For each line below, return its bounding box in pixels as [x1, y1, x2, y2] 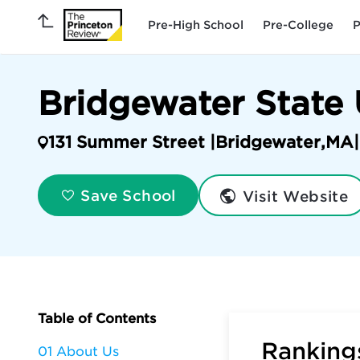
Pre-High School [148, 18, 243, 31]
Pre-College [263, 18, 333, 31]
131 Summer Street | [47, 133, 215, 152]
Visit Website [237, 187, 349, 205]
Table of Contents [38, 311, 156, 326]
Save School [76, 187, 176, 205]
